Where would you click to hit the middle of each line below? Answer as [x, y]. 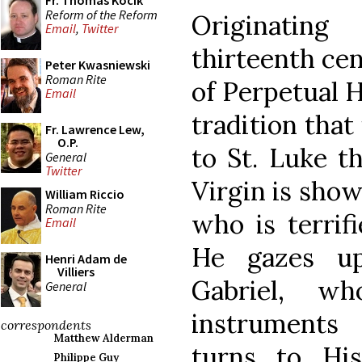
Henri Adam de [86, 259]
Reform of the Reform [101, 14]
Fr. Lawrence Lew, [95, 129]
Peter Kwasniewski [98, 65]
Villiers [76, 271]
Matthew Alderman [103, 338]
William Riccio [85, 194]
